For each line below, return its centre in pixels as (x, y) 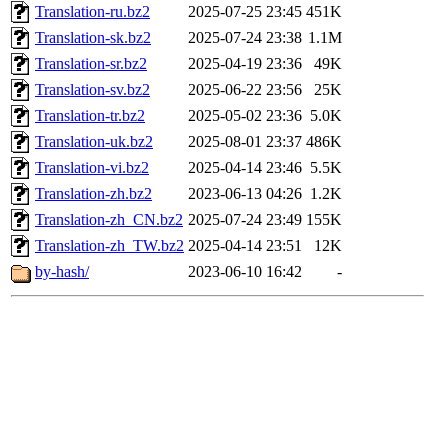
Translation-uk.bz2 (94, 142)
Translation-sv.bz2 (92, 90)
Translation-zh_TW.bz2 (109, 246)
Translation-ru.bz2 (92, 12)
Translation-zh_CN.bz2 (109, 220)
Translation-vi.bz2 (92, 168)
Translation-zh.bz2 (93, 194)
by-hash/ (62, 272)
